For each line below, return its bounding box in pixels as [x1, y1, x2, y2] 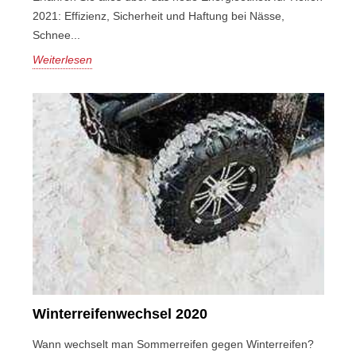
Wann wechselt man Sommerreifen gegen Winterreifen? [32, 337, 314, 350]
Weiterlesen [32, 52, 92, 66]
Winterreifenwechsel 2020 [32, 305, 207, 322]
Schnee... [32, 28, 80, 41]
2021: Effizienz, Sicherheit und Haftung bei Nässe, [32, 9, 284, 22]
